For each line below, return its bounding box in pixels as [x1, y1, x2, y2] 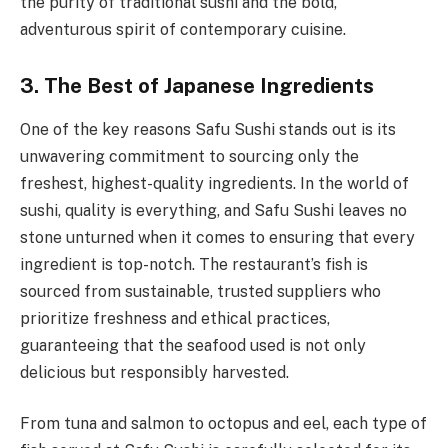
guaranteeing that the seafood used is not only [20, 335, 366, 355]
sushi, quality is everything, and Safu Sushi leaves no [20, 200, 407, 220]
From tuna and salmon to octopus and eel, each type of [20, 414, 427, 434]
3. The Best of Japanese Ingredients [20, 73, 374, 98]
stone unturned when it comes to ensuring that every [20, 227, 415, 247]
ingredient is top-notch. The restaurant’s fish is [20, 254, 368, 274]
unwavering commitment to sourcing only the [20, 146, 359, 166]
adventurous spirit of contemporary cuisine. [20, 19, 346, 39]
